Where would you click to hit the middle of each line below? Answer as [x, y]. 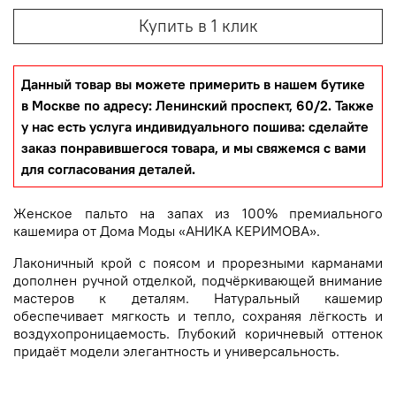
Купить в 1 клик [198, 27]
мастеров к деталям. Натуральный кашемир [198, 298]
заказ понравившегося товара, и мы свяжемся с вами [194, 148]
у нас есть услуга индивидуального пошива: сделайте [195, 127]
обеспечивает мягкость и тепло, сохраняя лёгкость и [198, 316]
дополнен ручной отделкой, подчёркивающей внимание [198, 281]
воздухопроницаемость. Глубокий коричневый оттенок [198, 334]
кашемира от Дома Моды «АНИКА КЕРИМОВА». [167, 231]
